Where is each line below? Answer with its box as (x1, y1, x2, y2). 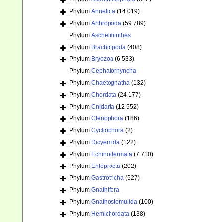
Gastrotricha (91, 174, 124, 182)
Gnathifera (91, 186, 119, 194)
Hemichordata (91, 210, 129, 218)
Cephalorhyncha (91, 67, 136, 75)
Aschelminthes (91, 32, 131, 39)
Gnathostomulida (91, 198, 137, 206)
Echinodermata (91, 151, 132, 158)
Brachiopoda (91, 44, 126, 51)
